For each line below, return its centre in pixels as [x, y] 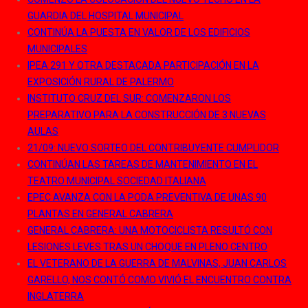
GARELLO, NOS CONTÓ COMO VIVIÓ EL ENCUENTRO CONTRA [159, 280]
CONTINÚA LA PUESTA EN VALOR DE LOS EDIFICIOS [139, 32]
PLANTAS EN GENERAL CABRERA [100, 214]
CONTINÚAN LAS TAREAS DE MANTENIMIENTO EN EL [143, 164]
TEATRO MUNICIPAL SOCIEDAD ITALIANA [117, 181]
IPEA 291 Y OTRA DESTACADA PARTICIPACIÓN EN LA [143, 65]
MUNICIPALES [57, 49]
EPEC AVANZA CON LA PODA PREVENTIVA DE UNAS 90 [147, 197]
